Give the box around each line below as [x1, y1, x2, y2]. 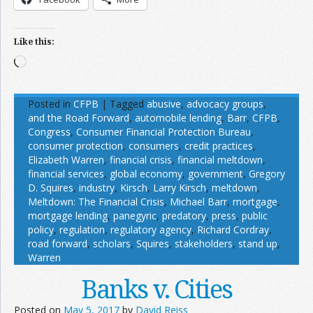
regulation [59, 223, 105, 236]
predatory [162, 209, 206, 222]
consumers [129, 139, 179, 152]
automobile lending [135, 111, 221, 124]
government [188, 167, 243, 180]
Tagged [110, 97, 144, 110]
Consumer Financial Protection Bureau [76, 125, 251, 138]
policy [28, 223, 54, 236]
